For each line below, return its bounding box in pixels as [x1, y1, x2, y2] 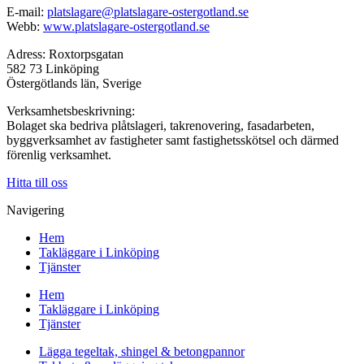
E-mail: [6, 5, 47, 19]
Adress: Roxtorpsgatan [6, 47, 123, 62]
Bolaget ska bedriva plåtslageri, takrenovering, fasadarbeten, [6, 119, 314, 133]
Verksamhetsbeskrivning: [6, 104, 135, 119]
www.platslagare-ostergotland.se [43, 19, 210, 34]
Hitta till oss [6, 175, 67, 190]
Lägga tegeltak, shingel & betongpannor [39, 344, 245, 359]
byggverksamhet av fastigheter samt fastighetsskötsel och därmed [6, 133, 339, 148]
